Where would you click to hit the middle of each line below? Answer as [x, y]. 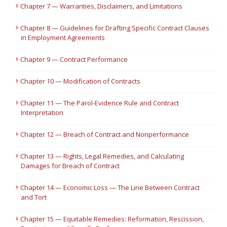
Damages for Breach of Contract [70, 166]
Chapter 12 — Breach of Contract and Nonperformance [105, 134]
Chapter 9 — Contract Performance [74, 59]
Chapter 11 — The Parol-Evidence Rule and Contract [100, 103]
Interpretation [42, 112]
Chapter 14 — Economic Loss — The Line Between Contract [110, 187]
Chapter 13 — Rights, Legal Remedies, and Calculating [102, 156]
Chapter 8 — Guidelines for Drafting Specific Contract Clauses [115, 28]
